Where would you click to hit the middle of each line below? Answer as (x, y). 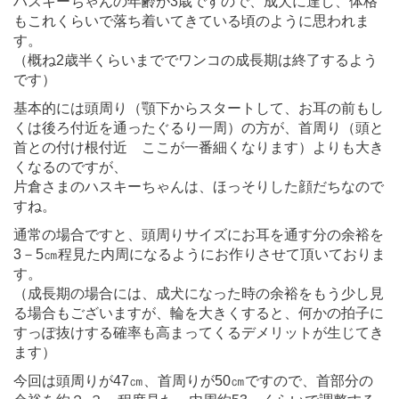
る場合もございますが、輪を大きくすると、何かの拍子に (199, 313)
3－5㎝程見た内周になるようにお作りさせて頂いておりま (199, 254)
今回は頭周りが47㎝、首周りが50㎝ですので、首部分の (193, 380)
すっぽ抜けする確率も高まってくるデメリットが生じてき (199, 332)
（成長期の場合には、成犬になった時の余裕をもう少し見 (199, 293)
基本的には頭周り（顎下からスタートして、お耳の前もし (199, 108)
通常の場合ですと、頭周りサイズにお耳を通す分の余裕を (199, 234)
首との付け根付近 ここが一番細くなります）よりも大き (199, 147)
